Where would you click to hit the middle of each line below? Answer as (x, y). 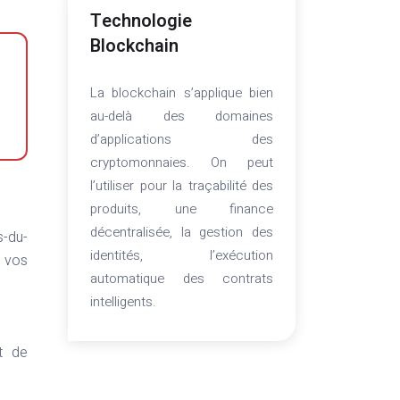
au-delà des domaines (182, 116)
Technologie (141, 21)
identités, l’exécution (182, 255)
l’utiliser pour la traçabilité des (182, 186)
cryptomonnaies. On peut (182, 162)
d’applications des (182, 139)
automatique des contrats (182, 279)
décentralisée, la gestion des (182, 232)
